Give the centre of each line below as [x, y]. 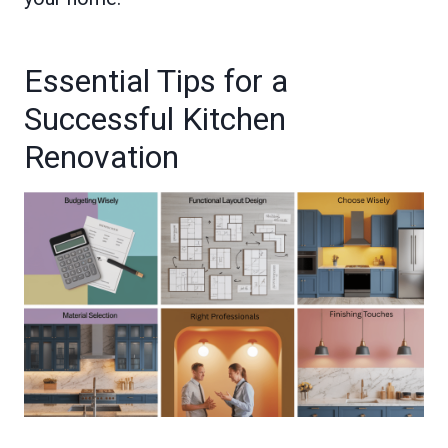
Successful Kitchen [155, 119]
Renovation [101, 157]
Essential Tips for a [156, 81]
